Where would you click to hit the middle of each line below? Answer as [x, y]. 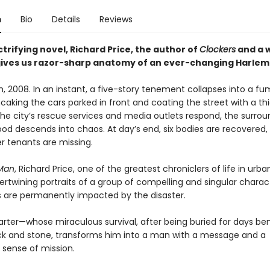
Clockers [217, 49]
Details [66, 19]
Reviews [116, 19]
